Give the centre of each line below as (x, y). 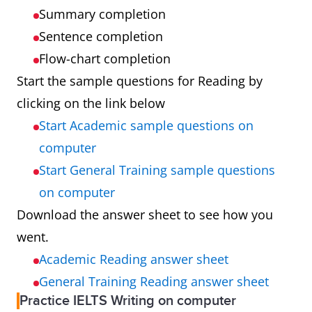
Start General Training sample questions (157, 170)
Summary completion (104, 14)
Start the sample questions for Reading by (140, 81)
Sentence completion (103, 36)
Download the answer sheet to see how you (145, 214)
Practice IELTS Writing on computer (128, 301)
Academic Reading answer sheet (134, 259)
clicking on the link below (93, 103)
